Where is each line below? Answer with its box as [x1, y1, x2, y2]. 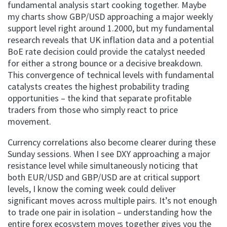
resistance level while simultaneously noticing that [8, 160, 198, 172]
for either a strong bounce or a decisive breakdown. [8, 57, 203, 69]
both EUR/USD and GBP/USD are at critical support [8, 171, 200, 183]
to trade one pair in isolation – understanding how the [8, 206, 212, 218]
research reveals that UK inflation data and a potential [8, 34, 214, 46]
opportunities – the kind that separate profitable [8, 92, 192, 104]
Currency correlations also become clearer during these [8, 136, 216, 148]
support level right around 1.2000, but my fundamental [8, 22, 214, 34]
